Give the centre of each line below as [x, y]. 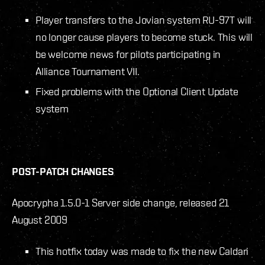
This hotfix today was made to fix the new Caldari [142, 251]
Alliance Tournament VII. [88, 71]
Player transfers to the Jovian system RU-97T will [144, 20]
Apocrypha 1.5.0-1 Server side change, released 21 [121, 202]
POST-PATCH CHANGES [63, 171]
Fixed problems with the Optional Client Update [137, 91]
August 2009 [40, 219]
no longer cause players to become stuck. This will [144, 37]
